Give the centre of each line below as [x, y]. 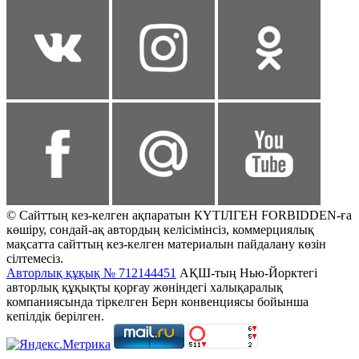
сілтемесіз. [35, 259]
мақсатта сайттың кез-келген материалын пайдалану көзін [166, 244]
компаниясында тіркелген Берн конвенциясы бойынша [157, 302]
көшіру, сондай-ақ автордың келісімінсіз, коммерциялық [160, 230]
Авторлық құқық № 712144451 [91, 273]
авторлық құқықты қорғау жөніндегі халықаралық [145, 288]
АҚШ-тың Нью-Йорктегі [247, 273]
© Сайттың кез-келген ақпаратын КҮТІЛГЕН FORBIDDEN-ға [179, 216]
